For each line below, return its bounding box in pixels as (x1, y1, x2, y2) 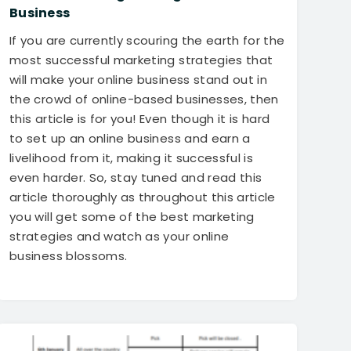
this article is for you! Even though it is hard (9, 110, 270, 128)
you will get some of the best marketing (9, 208, 255, 226)
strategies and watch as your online (9, 228, 230, 245)
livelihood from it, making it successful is (9, 150, 254, 167)
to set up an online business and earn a (9, 130, 251, 147)
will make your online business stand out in (9, 71, 268, 89)
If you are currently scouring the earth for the (9, 32, 285, 49)
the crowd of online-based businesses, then (9, 91, 279, 108)
